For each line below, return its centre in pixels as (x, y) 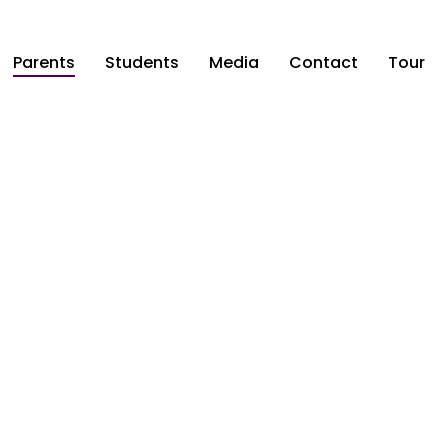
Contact (324, 62)
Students (142, 62)
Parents (44, 62)
